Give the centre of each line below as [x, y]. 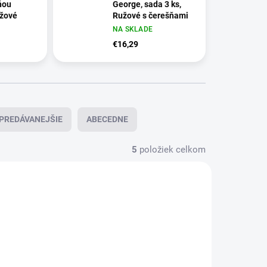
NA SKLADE [133, 30]
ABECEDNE [107, 119]
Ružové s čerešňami [150, 16]
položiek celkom [171, 150]
